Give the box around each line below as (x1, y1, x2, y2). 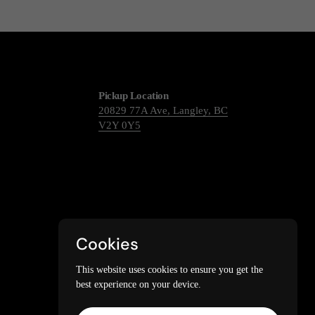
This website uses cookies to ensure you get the (76, 263, 263, 275)
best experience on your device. (76, 278, 201, 290)
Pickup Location (98, 90, 169, 101)
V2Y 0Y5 (98, 120, 141, 131)
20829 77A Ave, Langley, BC (98, 105, 228, 116)
